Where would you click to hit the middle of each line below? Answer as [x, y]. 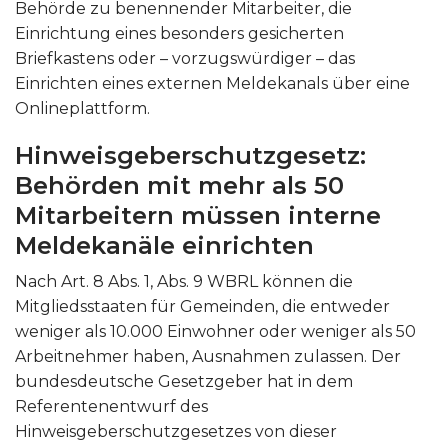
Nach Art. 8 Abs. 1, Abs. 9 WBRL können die [184, 281]
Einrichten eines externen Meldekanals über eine [212, 83]
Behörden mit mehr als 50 [179, 185]
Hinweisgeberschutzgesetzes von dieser [176, 431]
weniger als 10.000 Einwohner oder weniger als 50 [215, 331]
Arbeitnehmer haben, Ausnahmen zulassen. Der [208, 356]
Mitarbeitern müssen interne [198, 215]
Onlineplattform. [82, 108]
